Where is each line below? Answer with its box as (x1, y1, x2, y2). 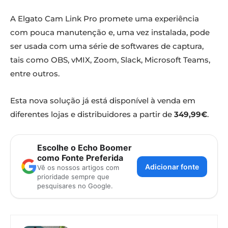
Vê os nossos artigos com (37, 163, 119, 172)
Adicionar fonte (145, 162, 199, 171)
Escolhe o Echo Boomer (37, 142, 132, 153)
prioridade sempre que (37, 173, 109, 181)
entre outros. (10, 69, 60, 79)
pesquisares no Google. (37, 182, 113, 190)
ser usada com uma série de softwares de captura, (10, 41, 204, 51)
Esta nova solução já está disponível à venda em (10, 96, 195, 106)
